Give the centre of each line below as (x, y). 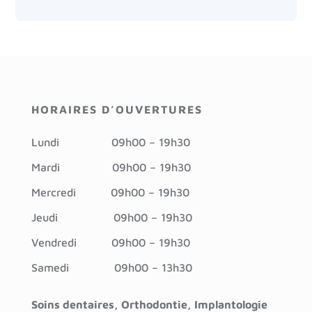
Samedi (72, 268)
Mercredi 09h (81, 193)
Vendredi (71, 243)
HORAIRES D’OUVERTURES (117, 110)
